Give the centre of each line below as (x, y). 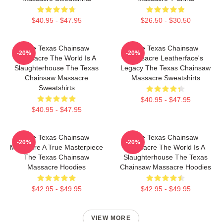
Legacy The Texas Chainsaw (166, 68)
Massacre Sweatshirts (166, 78)
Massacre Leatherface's (166, 58)
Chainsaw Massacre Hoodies (166, 167)
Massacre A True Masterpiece (56, 147)
